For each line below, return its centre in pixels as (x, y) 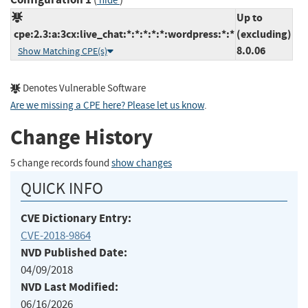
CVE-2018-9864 (56, 235)
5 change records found (61, 163)
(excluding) (264, 34)
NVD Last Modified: (69, 287)
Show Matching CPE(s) (63, 51)
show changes (142, 163)
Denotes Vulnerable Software (83, 88)
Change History (81, 137)
